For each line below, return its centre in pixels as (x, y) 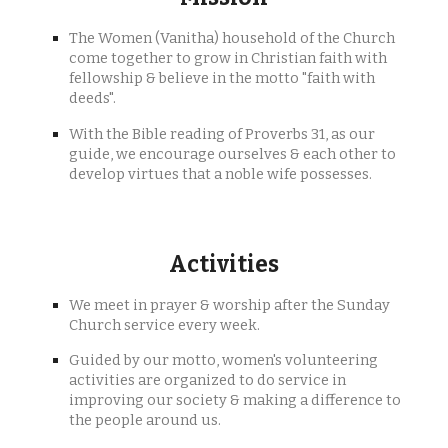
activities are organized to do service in (208, 380)
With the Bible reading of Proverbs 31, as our (222, 133)
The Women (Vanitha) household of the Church (232, 37)
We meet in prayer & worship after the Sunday (230, 304)
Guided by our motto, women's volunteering (224, 360)
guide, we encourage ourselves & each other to (233, 153)
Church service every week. (165, 324)
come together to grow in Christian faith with (228, 57)
